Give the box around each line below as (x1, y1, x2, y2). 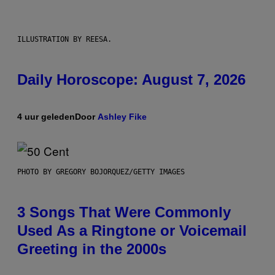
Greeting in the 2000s (17, 240, 166, 257)
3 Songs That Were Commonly (17, 203, 231, 220)
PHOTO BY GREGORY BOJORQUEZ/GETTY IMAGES (17, 167, 185, 176)
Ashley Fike (98, 111, 147, 122)
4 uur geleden (17, 111, 75, 122)
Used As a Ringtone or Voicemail (17, 222, 247, 239)
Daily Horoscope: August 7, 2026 (17, 71, 246, 88)
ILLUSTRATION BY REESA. (17, 34, 112, 44)
